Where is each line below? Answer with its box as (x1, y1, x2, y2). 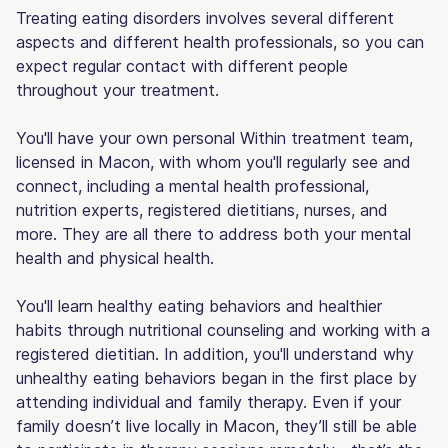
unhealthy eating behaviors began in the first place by (16, 367, 417, 388)
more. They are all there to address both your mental (16, 223, 411, 244)
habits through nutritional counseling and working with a (16, 319, 430, 340)
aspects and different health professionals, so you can (16, 31, 424, 52)
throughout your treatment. (16, 79, 219, 100)
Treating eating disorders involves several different (16, 7, 394, 28)
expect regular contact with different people (16, 55, 348, 76)
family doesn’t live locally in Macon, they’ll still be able (16, 415, 417, 436)
